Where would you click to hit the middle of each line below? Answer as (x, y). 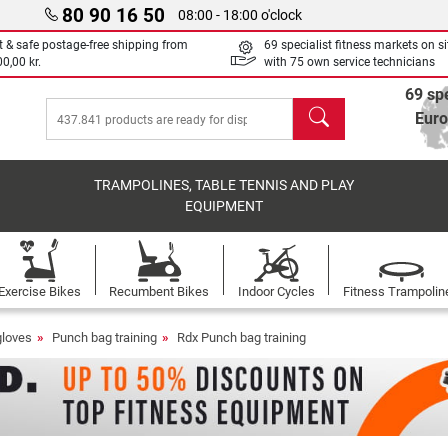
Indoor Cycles (276, 291)
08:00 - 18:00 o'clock (240, 15)
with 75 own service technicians (349, 62)
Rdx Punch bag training (241, 337)
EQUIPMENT (224, 206)
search (316, 108)
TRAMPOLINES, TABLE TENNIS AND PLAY (224, 185)
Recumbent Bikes (159, 291)
